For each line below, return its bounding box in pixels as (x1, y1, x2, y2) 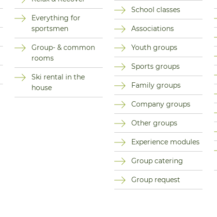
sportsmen (31, 24, 69, 33)
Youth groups (131, 43, 178, 52)
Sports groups (131, 62, 180, 71)
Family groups (131, 81, 181, 90)
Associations (131, 24, 174, 33)
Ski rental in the (31, 73, 85, 82)
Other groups (131, 119, 178, 128)
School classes (131, 5, 181, 15)
